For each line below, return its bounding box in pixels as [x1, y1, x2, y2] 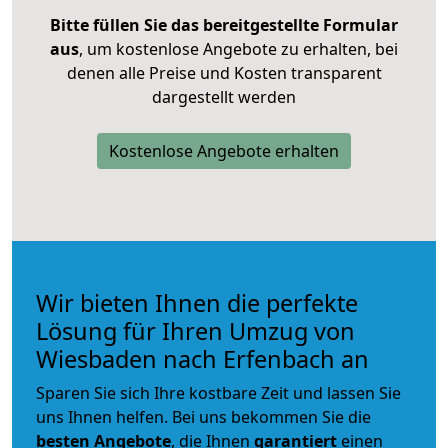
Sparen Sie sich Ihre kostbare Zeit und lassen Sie [36, 381, 401, 404]
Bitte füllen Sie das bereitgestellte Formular [50, 13, 398, 36]
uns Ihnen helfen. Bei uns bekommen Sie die [36, 405, 371, 428]
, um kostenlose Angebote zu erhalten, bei [79, 37, 398, 60]
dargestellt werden [152, 85, 296, 108]
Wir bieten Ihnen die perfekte [36, 286, 358, 319]
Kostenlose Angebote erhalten [109, 139, 339, 162]
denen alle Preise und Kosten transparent [66, 61, 382, 84]
